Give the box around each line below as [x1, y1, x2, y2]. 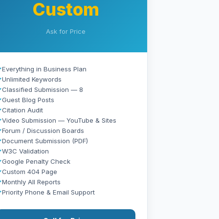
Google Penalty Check [2, 157, 71, 165]
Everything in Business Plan [2, 65, 87, 73]
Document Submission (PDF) [2, 136, 88, 145]
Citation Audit [2, 106, 44, 114]
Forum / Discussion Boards [2, 126, 85, 134]
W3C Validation [2, 147, 49, 155]
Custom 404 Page [2, 167, 58, 175]
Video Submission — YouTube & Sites [2, 116, 117, 124]
